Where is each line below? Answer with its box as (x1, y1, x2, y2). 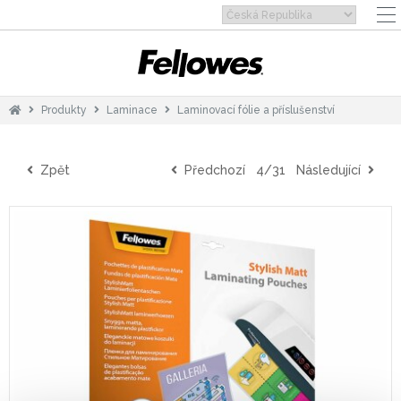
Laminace (107, 104, 158, 116)
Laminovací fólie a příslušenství (177, 104, 335, 116)
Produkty (41, 104, 87, 116)
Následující (296, 163, 368, 177)
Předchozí (177, 163, 245, 177)
